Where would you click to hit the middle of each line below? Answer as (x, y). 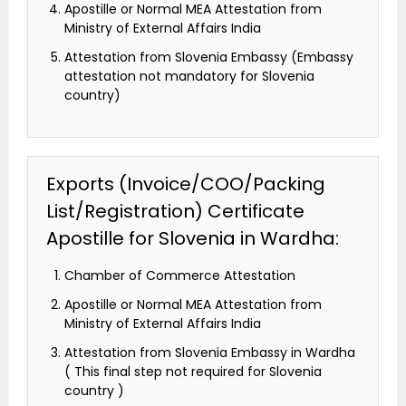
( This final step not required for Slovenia (193, 372)
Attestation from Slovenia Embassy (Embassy (209, 58)
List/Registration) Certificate (175, 212)
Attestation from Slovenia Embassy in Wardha (210, 353)
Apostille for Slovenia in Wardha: (193, 239)
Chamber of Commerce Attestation (180, 276)
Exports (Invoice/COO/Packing (186, 184)
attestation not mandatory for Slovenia (189, 77)
